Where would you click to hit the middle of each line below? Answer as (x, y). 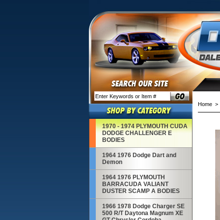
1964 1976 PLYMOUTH (133, 177)
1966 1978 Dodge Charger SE (143, 206)
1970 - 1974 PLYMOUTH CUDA (145, 126)
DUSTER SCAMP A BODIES (141, 191)
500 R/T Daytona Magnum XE (142, 213)
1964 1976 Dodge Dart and (139, 155)
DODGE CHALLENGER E (137, 133)
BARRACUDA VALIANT (135, 184)
